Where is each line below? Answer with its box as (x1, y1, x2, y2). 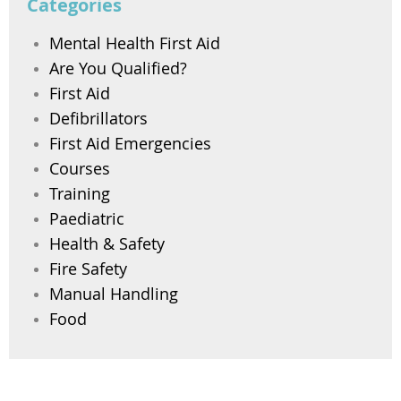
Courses (49, 158, 110, 180)
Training (49, 183, 110, 205)
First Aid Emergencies (49, 132, 211, 155)
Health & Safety (49, 233, 165, 255)
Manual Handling (49, 283, 178, 305)
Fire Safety (49, 258, 127, 280)
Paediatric (49, 208, 124, 230)
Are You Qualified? (49, 57, 187, 80)
